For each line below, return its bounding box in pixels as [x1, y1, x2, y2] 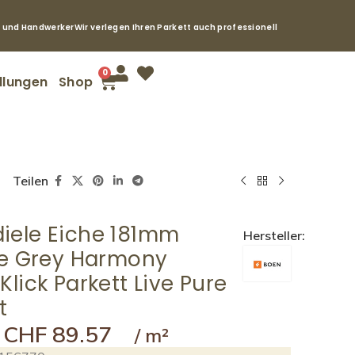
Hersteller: [242, 227, 305, 244]
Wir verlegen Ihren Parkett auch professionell [74, 21, 278, 33]
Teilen [13, 173, 49, 189]
